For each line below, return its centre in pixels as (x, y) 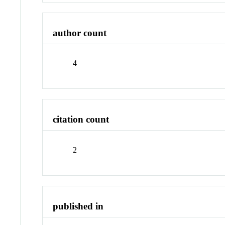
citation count (81, 120)
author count (80, 33)
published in (78, 206)
